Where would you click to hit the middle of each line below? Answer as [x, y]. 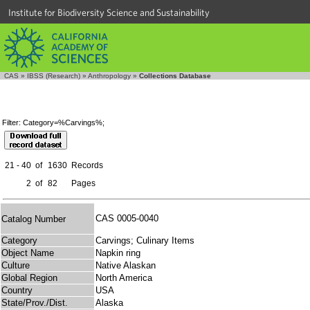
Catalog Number [34, 219]
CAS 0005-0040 [130, 219]
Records [87, 166]
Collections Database [175, 76]
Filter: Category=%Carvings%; [53, 123]
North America [124, 278]
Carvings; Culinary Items [145, 241]
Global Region [29, 278]
